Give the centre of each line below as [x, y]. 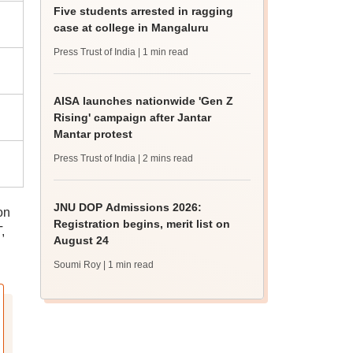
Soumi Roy [78, 265]
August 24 [82, 240]
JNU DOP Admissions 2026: [128, 207]
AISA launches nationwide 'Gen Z [144, 101]
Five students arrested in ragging [144, 11]
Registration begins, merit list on [142, 224]
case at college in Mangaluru [132, 28]
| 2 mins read [166, 158]
